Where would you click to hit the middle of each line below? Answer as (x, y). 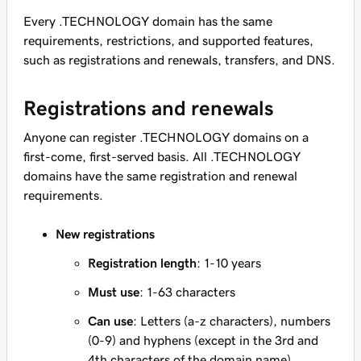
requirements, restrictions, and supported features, (168, 40)
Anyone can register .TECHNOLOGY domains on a (166, 137)
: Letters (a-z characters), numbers (232, 321)
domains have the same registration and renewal (160, 176)
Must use (114, 292)
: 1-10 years (229, 263)
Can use (110, 321)
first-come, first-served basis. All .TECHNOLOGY (162, 156)
